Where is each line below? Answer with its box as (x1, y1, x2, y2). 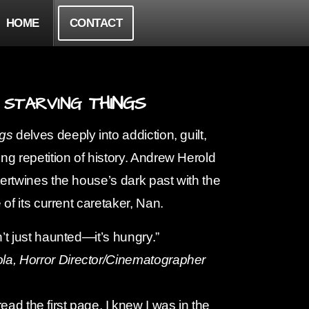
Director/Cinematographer (58, 252, 206, 267)
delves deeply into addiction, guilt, (12, 128, 207, 142)
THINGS (88, 91, 146, 117)
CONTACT (69, 17, 122, 30)
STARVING (3, 92, 89, 116)
